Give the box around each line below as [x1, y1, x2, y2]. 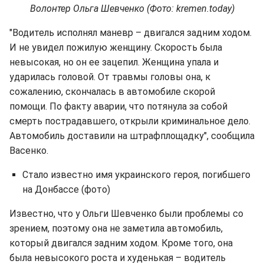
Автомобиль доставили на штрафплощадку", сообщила [9, 130, 255, 141]
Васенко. [9, 144, 48, 156]
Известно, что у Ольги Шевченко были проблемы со [9, 207, 243, 219]
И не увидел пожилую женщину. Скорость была [9, 41, 222, 53]
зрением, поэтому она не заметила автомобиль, [9, 222, 223, 234]
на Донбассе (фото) [22, 183, 110, 195]
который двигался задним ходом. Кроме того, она [9, 237, 233, 249]
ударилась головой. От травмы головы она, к [9, 71, 210, 82]
